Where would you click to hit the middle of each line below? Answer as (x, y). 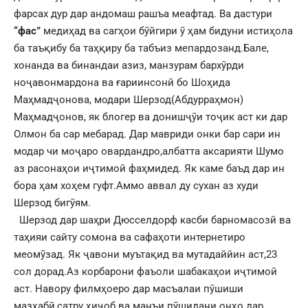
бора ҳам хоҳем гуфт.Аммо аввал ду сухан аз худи (136, 185)
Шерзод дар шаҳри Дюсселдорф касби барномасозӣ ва (155, 220)
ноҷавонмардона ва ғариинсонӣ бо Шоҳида (122, 82)
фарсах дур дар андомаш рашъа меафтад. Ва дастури (143, 13)
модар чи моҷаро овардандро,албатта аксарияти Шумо (149, 151)
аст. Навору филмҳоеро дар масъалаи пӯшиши (129, 288)
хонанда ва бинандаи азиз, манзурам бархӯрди (129, 65)
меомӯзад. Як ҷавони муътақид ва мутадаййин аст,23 (145, 254)
